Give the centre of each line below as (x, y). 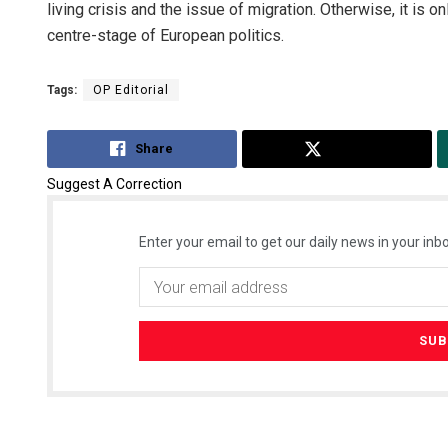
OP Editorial (131, 89)
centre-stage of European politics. (165, 35)
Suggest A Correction (114, 184)
